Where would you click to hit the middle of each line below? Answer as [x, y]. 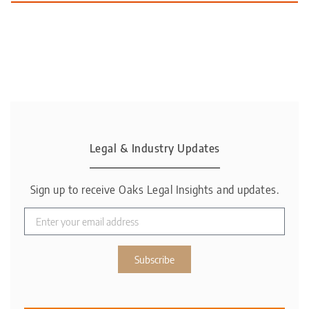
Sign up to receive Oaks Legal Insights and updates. [154, 190]
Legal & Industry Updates [154, 149]
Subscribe [154, 259]
